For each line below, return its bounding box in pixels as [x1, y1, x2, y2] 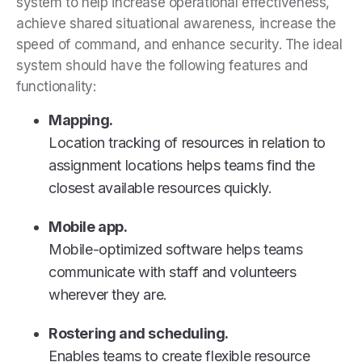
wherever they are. [48, 285, 171, 303]
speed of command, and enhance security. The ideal [16, 36, 343, 53]
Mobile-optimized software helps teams [48, 240, 303, 258]
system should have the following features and [16, 57, 308, 74]
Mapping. [48, 111, 113, 128]
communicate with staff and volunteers [48, 263, 297, 280]
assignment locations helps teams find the [48, 156, 315, 174]
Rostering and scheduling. [48, 324, 229, 342]
